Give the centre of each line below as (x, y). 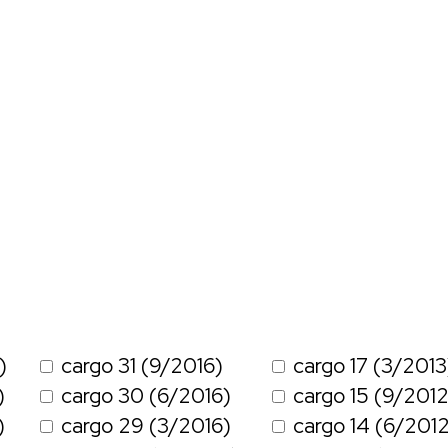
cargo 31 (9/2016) (142, 366)
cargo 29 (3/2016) (146, 426)
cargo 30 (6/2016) (146, 396)
